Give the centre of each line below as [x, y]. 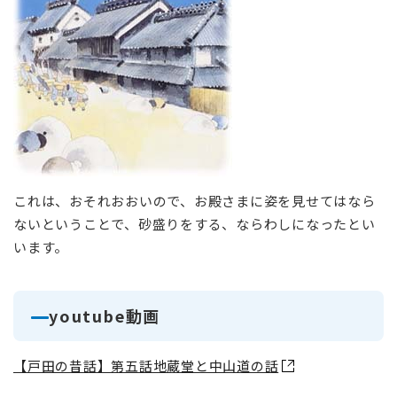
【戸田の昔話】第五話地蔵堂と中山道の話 [146, 366]
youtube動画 [105, 315]
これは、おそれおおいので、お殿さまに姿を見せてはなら [195, 201]
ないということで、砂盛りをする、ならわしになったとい [195, 224]
